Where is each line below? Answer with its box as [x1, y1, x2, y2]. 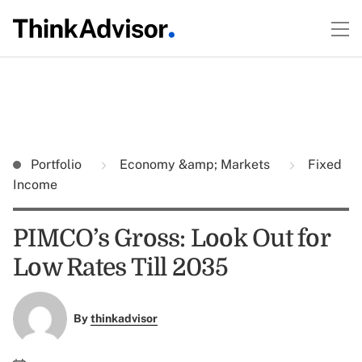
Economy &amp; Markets [116, 157, 273, 172]
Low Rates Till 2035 [13, 254, 228, 281]
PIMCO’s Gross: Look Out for [13, 225, 330, 252]
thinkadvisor [90, 312, 158, 326]
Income [13, 177, 57, 192]
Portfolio [31, 157, 85, 172]
